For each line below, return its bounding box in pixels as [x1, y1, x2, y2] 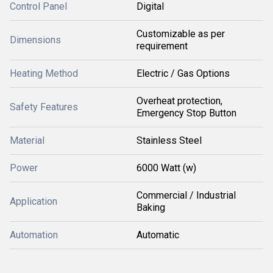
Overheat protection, [136, 94, 222, 107]
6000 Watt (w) [136, 161, 196, 174]
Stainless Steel [136, 134, 202, 146]
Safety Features [10, 101, 78, 113]
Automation [10, 229, 58, 241]
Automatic [136, 229, 179, 241]
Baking [136, 201, 165, 213]
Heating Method [10, 67, 78, 79]
